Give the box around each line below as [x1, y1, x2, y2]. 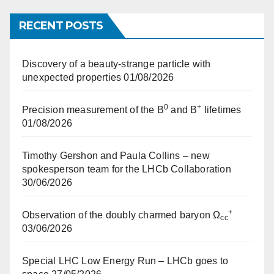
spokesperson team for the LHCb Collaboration [22, 164, 231, 174]
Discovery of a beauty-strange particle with [22, 59, 211, 69]
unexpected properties [22, 72, 122, 83]
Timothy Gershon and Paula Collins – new [22, 150, 210, 161]
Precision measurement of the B [22, 105, 164, 115]
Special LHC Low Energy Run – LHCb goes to [22, 256, 229, 266]
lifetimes [201, 105, 242, 115]
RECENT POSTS [19, 19, 103, 32]
